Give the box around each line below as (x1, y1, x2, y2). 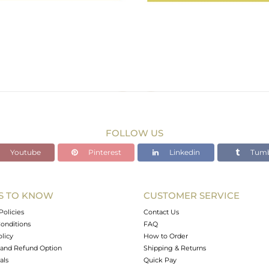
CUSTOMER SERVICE (144, 190, 240, 201)
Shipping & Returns (144, 244, 206, 252)
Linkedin (167, 148, 200, 157)
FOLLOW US (106, 127, 163, 139)
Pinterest (86, 148, 121, 157)
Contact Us (144, 208, 179, 216)
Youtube (8, 148, 41, 157)
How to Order (144, 232, 188, 240)
